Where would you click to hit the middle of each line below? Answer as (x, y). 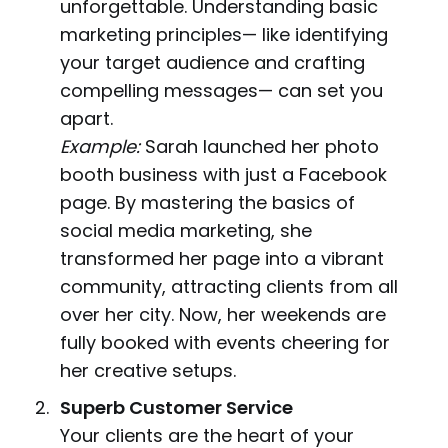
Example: (99, 147)
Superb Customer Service (176, 408)
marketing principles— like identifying (223, 35)
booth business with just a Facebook (223, 175)
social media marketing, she (185, 231)
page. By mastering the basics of (207, 203)
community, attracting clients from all (228, 287)
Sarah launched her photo (259, 147)
